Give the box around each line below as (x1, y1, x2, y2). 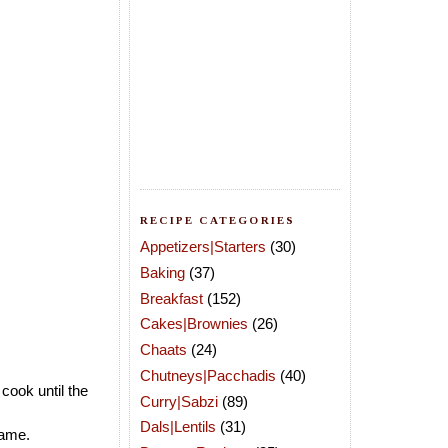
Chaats (140, 341, 187, 358)
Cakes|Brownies (140, 315, 248, 333)
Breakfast (140, 289, 203, 307)
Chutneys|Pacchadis (140, 366, 276, 384)
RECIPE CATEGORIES (140, 213, 296, 226)
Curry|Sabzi (140, 392, 218, 410)
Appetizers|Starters (140, 238, 266, 255)
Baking (140, 263, 185, 281)
